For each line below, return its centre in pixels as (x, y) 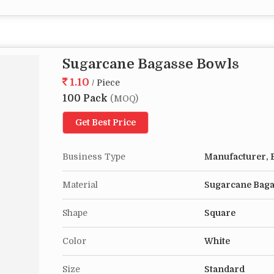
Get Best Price (106, 122)
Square (220, 213)
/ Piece (106, 83)
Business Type (94, 157)
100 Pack (86, 98)
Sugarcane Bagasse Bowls (151, 64)
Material (80, 185)
